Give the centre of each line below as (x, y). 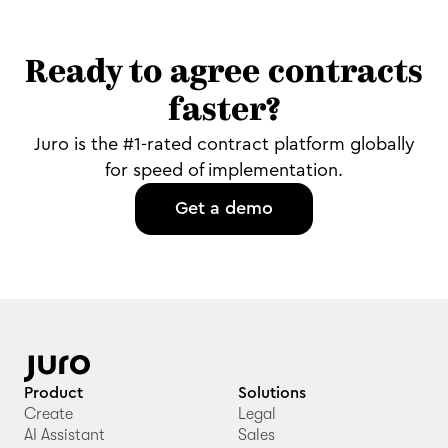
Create (48, 413)
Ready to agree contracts (224, 73)
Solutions (271, 392)
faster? (224, 111)
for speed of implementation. (224, 169)
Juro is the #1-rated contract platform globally (224, 143)
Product (53, 392)
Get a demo (224, 207)
